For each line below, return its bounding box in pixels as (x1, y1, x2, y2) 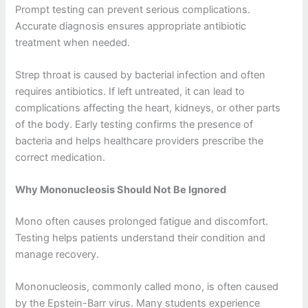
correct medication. (15, 151, 106, 164)
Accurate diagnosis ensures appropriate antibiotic (15, 19, 247, 32)
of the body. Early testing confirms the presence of (15, 118, 254, 131)
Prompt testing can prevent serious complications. (15, 3, 251, 16)
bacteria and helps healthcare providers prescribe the (15, 134, 264, 147)
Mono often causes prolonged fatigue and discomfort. (15, 215, 269, 228)
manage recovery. (15, 248, 100, 261)
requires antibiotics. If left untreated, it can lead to (15, 85, 245, 98)
